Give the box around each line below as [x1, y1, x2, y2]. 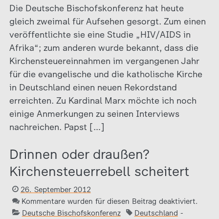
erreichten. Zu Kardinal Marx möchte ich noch [9, 95, 197, 106]
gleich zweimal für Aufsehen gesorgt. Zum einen [9, 16, 206, 27]
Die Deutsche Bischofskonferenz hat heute [9, 3, 184, 14]
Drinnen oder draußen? [9, 146, 150, 162]
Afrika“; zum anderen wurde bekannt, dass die [9, 43, 198, 53]
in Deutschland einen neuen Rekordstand [9, 82, 177, 93]
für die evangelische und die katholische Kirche [9, 69, 202, 80]
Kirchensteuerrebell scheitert [9, 163, 189, 179]
